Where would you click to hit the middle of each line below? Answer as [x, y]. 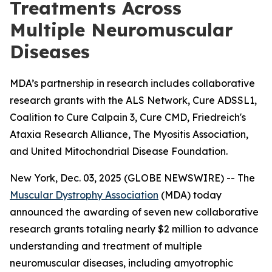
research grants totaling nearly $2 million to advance [134, 229]
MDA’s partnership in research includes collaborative [132, 83]
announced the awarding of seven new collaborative [134, 212]
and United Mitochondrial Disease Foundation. [119, 151]
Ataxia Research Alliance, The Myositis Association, [129, 134]
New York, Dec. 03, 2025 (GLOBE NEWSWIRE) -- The [132, 178]
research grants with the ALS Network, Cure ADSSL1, [133, 100]
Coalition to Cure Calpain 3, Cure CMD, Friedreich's [128, 117]
